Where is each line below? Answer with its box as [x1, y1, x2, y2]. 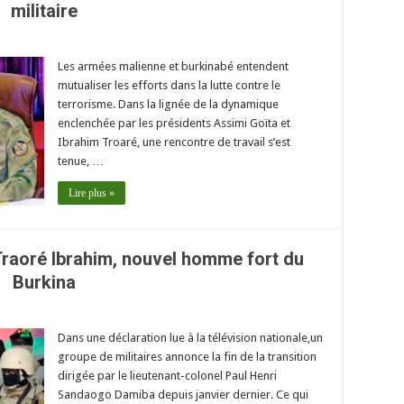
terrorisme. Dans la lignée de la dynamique [58, 96, 279, 111]
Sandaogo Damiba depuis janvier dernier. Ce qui [58, 387, 308, 401]
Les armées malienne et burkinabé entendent [58, 59, 289, 73]
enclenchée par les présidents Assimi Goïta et [58, 115, 290, 130]
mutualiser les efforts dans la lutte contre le [58, 78, 280, 92]
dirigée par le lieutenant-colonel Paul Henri [58, 368, 277, 382]
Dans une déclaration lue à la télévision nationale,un [58, 330, 323, 344]
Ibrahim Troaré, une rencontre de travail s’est [58, 134, 290, 149]
